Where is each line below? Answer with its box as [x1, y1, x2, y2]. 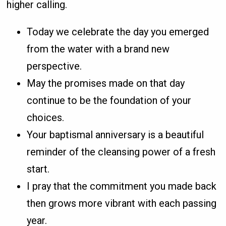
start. [27, 163, 50, 176]
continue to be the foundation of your [27, 94, 192, 107]
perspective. [27, 60, 82, 73]
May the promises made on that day [27, 77, 185, 90]
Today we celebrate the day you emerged [27, 26, 209, 38]
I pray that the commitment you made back [27, 180, 217, 193]
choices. [27, 111, 65, 124]
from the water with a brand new [27, 43, 170, 55]
